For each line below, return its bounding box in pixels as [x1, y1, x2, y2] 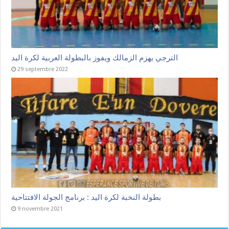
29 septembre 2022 [17, 66, 68, 73]
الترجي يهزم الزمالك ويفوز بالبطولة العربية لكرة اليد [11, 53, 178, 63]
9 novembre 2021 [17, 205, 63, 213]
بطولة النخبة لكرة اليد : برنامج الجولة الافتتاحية [11, 193, 162, 202]
